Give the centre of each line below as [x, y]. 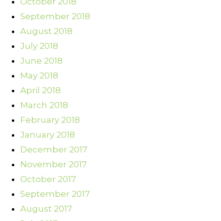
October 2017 [48, 179]
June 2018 [41, 61]
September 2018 [55, 17]
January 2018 [48, 135]
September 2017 [55, 194]
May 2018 [39, 76]
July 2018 [39, 46]
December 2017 [54, 150]
